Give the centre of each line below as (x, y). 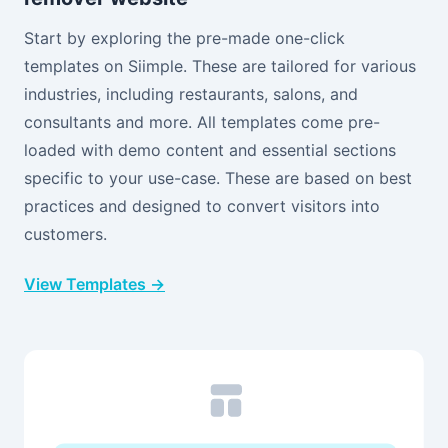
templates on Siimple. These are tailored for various (220, 65)
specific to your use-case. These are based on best (218, 177)
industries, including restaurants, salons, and (191, 93)
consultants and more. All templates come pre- (202, 121)
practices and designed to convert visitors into (202, 205)
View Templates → (94, 283)
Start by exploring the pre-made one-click (184, 37)
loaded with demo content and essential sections (210, 149)
